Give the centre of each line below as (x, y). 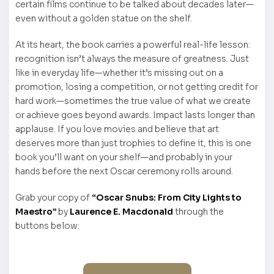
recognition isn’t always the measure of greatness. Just (132, 58)
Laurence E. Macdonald (122, 211)
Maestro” (36, 211)
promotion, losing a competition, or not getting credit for (137, 87)
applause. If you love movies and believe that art (117, 129)
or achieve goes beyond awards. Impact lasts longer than (135, 115)
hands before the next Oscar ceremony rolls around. (124, 171)
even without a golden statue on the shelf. (104, 18)
